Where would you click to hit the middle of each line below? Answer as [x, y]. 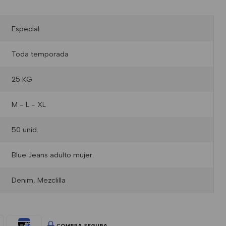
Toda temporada [40, 54]
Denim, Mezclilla [38, 180]
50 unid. [25, 130]
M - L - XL [29, 104]
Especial [25, 29]
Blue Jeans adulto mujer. [52, 155]
